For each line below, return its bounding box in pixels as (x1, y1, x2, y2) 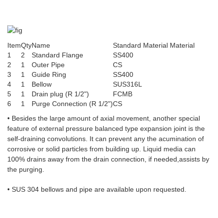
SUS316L (113, 80, 142, 89)
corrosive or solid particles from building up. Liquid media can (7, 145, 196, 153)
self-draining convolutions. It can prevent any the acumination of (7, 135, 204, 143)
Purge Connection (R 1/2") (32, 100, 113, 108)
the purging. (7, 165, 44, 174)
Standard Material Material (113, 41, 195, 50)
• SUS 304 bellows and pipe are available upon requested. (7, 185, 186, 194)
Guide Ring (32, 71, 66, 79)
